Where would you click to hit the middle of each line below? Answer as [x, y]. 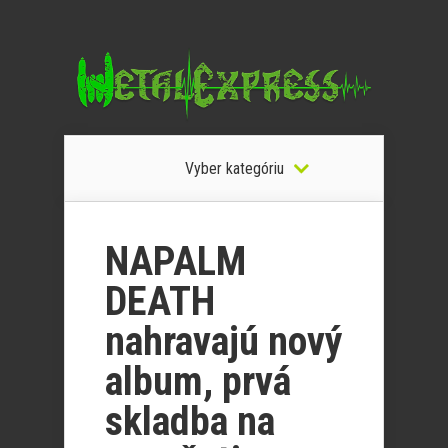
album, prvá [198, 381]
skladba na [190, 421]
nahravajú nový [224, 341]
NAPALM [175, 261]
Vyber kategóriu [234, 168]
